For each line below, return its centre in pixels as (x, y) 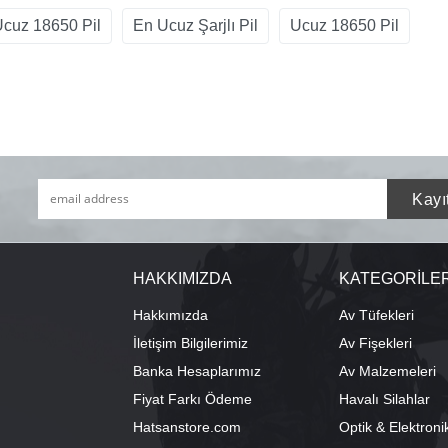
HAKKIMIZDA (182, 278)
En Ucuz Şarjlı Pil (195, 25)
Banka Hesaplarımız (196, 370)
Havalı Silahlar (385, 398)
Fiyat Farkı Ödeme (192, 398)
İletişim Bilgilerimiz (190, 342)
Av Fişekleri (376, 342)
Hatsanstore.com (186, 426)
